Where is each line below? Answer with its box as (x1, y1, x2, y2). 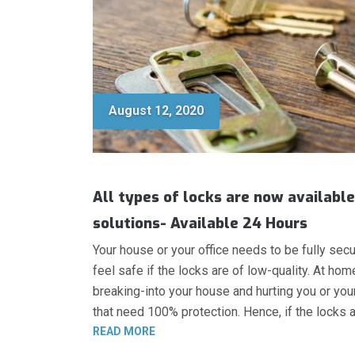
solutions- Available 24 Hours (93, 212, 307, 233)
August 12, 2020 (109, 103, 204, 118)
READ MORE (93, 324, 155, 338)
